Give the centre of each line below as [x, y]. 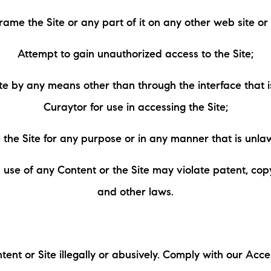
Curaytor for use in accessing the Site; [135, 108]
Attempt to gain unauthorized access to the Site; [135, 55]
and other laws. [135, 193]
